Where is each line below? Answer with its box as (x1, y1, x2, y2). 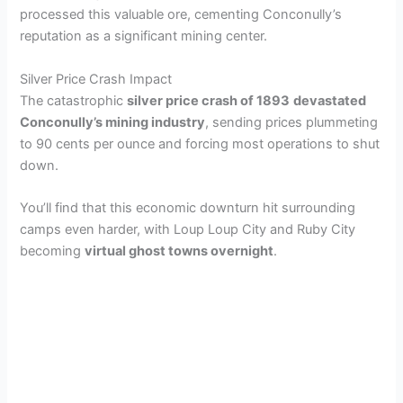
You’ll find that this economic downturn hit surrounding (20, 199, 356, 216)
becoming (20, 242, 85, 259)
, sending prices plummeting (205, 113, 379, 130)
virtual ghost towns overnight (85, 242, 274, 259)
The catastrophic (20, 92, 128, 109)
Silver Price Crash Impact (20, 70, 173, 87)
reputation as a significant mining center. (20, 28, 268, 45)
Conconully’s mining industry (20, 113, 206, 130)
